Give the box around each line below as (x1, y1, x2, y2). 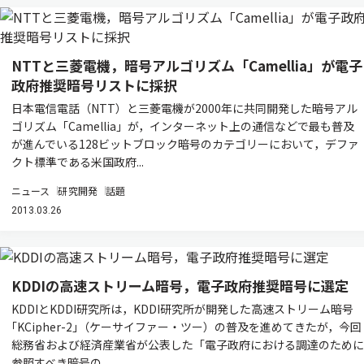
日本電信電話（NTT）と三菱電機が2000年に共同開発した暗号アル (11, 100, 357, 116)
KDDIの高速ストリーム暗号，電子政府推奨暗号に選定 (11, 275, 349, 296)
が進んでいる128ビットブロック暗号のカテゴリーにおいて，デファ (11, 136, 359, 152)
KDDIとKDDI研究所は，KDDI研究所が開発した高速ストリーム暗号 (11, 301, 353, 317)
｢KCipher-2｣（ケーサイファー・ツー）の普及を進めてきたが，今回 (11, 318, 362, 335)
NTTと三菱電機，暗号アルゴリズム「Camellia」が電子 (11, 55, 362, 76)
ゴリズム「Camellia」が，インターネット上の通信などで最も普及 (11, 118, 354, 134)
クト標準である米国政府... (11, 154, 144, 170)
